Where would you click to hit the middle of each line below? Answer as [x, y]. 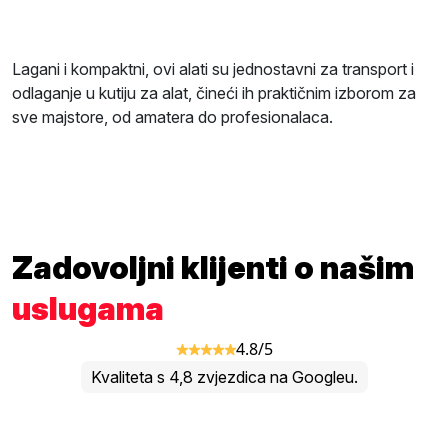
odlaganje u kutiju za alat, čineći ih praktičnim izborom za [214, 93]
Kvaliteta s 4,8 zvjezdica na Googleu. [224, 377]
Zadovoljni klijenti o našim [213, 268]
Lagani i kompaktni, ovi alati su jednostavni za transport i [213, 69]
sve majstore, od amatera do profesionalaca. [172, 117]
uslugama [88, 309]
